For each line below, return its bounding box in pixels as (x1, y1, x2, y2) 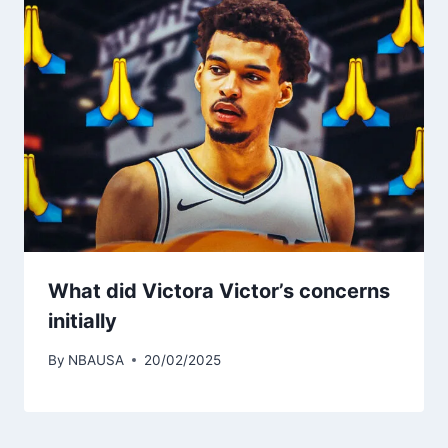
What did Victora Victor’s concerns (48, 279, 390, 304)
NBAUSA (68, 351, 125, 368)
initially (48, 309, 117, 334)
